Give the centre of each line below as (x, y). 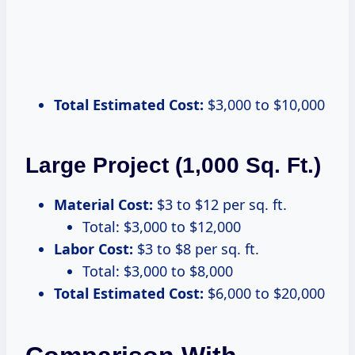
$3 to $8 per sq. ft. (196, 248)
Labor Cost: (94, 248)
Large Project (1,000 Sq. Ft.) (173, 165)
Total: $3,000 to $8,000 (158, 271)
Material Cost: (103, 204)
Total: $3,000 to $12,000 (162, 226)
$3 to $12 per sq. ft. (220, 204)
